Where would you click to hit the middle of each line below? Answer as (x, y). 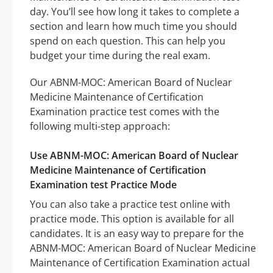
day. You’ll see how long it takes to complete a (135, 12)
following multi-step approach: (100, 126)
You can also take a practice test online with (130, 204)
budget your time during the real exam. (120, 56)
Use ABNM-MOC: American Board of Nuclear (134, 156)
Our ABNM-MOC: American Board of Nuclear (131, 83)
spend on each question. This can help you (128, 41)
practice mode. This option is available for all (132, 219)
